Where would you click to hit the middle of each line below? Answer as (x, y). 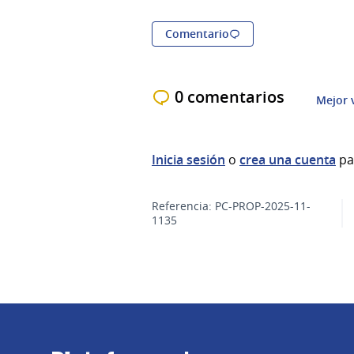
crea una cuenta (288, 160)
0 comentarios (230, 97)
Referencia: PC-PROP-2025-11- (231, 206)
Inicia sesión (188, 160)
